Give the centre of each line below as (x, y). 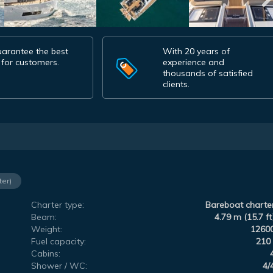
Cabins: (46, 253)
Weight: (47, 229)
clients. (176, 84)
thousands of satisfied (208, 73)
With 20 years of (197, 51)
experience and (194, 62)
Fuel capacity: (59, 241)
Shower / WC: (59, 265)
